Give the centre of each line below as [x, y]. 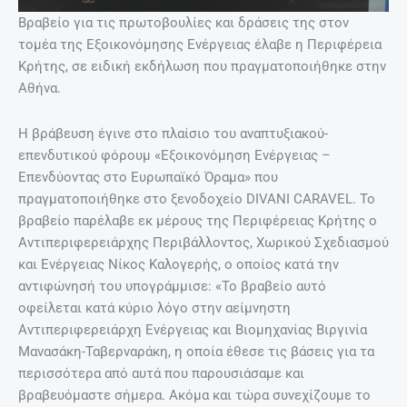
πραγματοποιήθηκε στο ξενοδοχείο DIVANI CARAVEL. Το [197, 199]
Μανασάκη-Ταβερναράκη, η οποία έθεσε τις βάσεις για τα [196, 351]
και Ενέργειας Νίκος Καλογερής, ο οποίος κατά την [179, 264]
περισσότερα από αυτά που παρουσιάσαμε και [161, 373]
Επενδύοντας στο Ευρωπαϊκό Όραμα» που [148, 177]
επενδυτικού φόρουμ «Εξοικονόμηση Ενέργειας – [174, 155]
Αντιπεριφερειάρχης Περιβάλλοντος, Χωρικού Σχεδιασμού [203, 242]
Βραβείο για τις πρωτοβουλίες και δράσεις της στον [184, 23]
